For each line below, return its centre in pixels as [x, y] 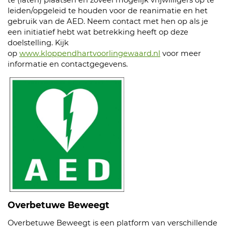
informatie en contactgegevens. [68, 64]
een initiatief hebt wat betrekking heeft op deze [98, 32]
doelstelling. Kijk [38, 43]
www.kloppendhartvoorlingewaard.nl [90, 53]
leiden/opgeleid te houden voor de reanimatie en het [108, 11]
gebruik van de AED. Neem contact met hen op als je [108, 21]
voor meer [181, 53]
